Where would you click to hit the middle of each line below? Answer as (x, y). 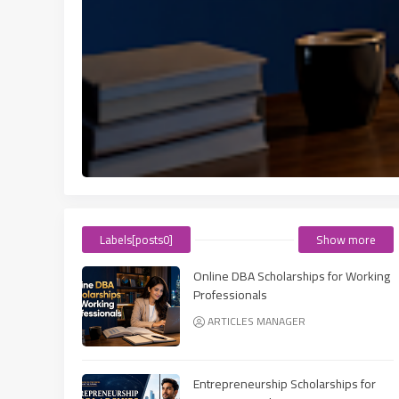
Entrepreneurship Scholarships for (285, 383)
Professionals (230, 294)
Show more (346, 239)
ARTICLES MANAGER (256, 321)
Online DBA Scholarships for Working (292, 276)
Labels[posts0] (136, 239)
